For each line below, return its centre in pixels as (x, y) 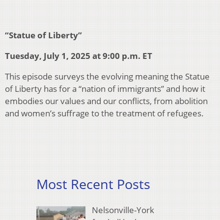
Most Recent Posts (93, 184)
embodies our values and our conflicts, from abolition (106, 101)
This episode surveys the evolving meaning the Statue (107, 76)
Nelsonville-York (123, 210)
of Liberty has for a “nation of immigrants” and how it (105, 88)
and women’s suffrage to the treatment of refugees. (104, 113)
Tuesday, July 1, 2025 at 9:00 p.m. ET (79, 55)
